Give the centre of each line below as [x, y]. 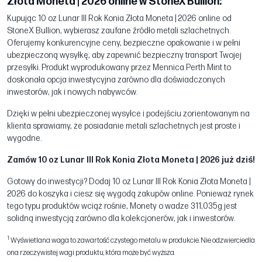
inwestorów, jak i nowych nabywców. [72, 92]
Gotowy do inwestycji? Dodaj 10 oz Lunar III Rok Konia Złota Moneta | [129, 182]
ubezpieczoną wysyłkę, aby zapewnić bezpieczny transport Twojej [124, 56]
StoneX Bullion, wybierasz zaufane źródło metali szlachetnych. [119, 31]
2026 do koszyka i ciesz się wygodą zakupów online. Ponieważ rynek [130, 194]
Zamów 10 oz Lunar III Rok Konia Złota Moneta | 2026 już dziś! [131, 160]
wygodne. [24, 139]
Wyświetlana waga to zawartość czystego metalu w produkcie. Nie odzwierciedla [132, 241]
